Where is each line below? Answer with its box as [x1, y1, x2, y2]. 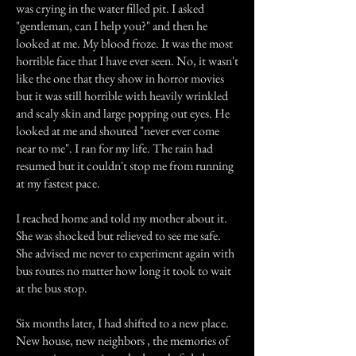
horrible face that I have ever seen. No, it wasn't [16, 52, 238, 69]
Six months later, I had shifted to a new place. [16, 315, 229, 331]
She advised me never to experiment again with [16, 245, 234, 261]
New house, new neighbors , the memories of [16, 332, 229, 349]
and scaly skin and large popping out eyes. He [16, 105, 230, 122]
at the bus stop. [16, 280, 87, 296]
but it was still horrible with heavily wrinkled [16, 87, 228, 104]
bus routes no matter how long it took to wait [16, 262, 231, 279]
